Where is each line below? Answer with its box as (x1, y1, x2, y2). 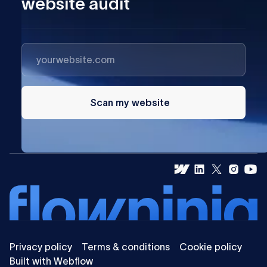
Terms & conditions (82, 241, 170, 252)
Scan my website (89, 97, 170, 108)
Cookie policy (179, 241, 242, 252)
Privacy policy (10, 241, 72, 252)
